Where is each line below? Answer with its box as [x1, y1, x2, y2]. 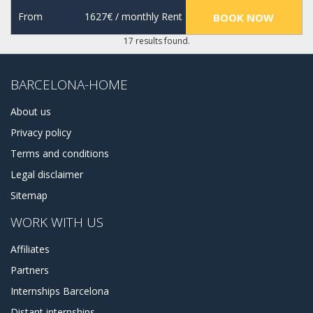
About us [10, 105, 51, 119]
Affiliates [10, 242, 50, 256]
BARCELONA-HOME [10, 75, 128, 94]
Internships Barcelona [10, 284, 109, 298]
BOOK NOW [213, 10, 275, 25]
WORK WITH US [10, 213, 103, 232]
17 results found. [123, 35, 190, 48]
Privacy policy [10, 126, 71, 140]
